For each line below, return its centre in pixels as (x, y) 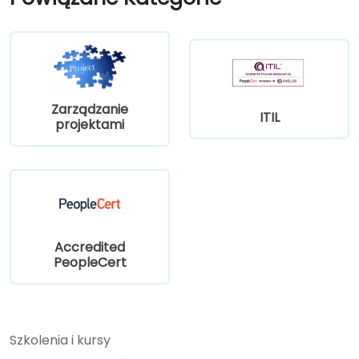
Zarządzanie (90, 109)
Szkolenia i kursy (60, 340)
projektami (90, 124)
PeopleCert (90, 262)
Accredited (90, 247)
